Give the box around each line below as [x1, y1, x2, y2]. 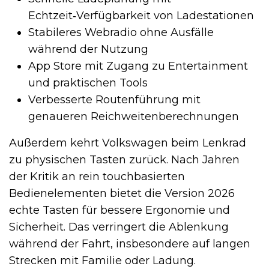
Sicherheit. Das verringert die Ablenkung [9, 220, 229, 234]
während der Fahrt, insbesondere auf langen [9, 237, 250, 251]
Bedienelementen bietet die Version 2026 [9, 187, 235, 201]
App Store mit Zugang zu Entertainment [28, 59, 248, 73]
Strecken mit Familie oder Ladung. [9, 254, 196, 268]
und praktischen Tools [28, 76, 148, 90]
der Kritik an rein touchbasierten [9, 170, 185, 184]
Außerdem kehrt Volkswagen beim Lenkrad [9, 136, 246, 150]
